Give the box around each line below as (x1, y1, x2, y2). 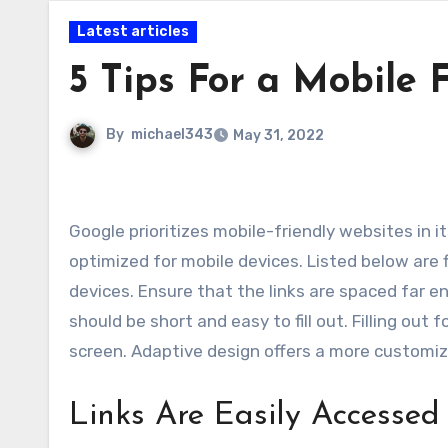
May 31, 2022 (233, 127, 324, 144)
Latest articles (77, 23, 189, 40)
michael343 (131, 126, 213, 144)
